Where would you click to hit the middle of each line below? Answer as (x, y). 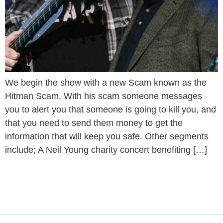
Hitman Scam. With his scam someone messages (104, 96)
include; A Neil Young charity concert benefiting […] (106, 150)
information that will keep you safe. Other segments (107, 137)
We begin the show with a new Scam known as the (106, 83)
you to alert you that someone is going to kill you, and (111, 110)
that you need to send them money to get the (94, 123)
